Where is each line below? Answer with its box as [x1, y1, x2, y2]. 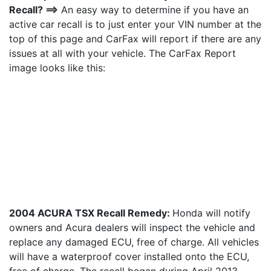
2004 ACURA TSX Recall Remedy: [9, 207, 172, 220]
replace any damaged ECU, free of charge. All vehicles [9, 236, 259, 249]
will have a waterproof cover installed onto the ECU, [9, 250, 249, 263]
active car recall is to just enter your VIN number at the [9, 18, 261, 31]
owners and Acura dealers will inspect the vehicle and [9, 221, 255, 234]
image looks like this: [9, 62, 105, 74]
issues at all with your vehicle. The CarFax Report [9, 47, 236, 60]
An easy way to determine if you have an [58, 4, 249, 16]
